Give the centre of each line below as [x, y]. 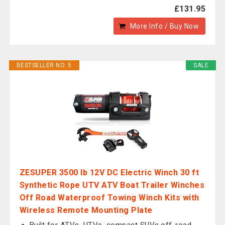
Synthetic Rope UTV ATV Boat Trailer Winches [112, 185]
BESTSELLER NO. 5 [44, 65]
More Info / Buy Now [164, 26]
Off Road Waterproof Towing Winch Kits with [109, 198]
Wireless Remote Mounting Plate [86, 210]
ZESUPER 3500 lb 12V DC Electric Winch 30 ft [109, 173]
